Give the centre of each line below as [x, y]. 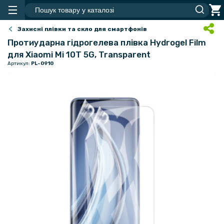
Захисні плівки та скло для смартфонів [82, 29]
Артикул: [19, 63]
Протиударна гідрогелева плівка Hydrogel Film [107, 42]
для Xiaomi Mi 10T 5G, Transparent [79, 54]
